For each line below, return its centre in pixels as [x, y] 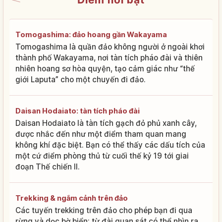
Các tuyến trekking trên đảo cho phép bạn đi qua [104, 210]
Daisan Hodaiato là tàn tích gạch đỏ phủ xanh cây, [106, 123]
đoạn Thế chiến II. [48, 166]
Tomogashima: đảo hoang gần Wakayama [91, 34]
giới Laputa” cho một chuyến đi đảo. [81, 79]
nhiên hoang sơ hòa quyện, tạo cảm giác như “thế [105, 68]
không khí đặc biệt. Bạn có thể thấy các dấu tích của [110, 145]
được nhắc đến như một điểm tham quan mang [101, 134]
